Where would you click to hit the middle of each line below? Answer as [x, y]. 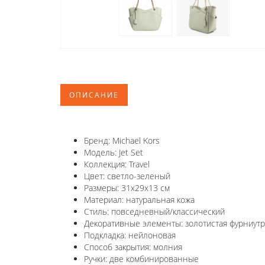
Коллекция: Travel [117, 164]
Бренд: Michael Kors [122, 140]
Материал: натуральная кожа [139, 199]
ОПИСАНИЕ [94, 95]
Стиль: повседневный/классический [154, 211]
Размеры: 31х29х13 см [127, 188]
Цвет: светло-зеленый [127, 176]
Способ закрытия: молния [133, 247]
